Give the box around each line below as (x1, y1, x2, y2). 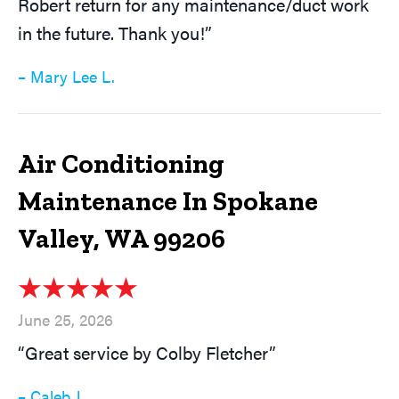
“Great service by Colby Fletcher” (18, 339, 276, 366)
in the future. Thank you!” (18, 20, 212, 46)
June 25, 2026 (18, 308, 113, 331)
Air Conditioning (18, 148, 224, 181)
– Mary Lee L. (18, 65, 115, 88)
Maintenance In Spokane (18, 185, 318, 218)
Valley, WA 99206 (18, 223, 225, 256)
